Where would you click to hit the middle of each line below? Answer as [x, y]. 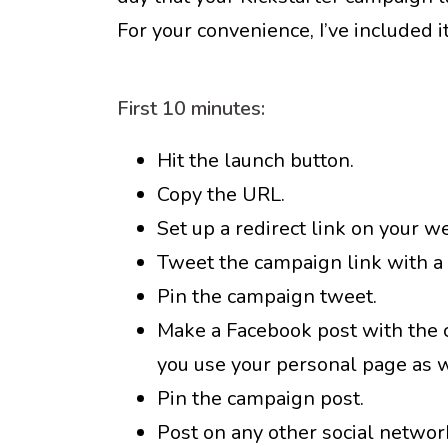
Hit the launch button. [255, 160]
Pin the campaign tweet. [267, 296]
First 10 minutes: [191, 108]
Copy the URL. [221, 194]
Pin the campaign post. [260, 398]
